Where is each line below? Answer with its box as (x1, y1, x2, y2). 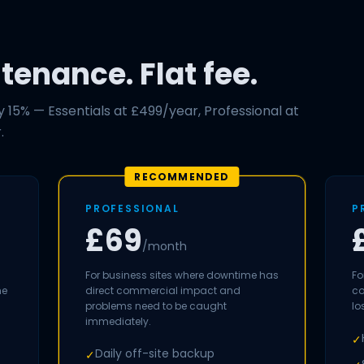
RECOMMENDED (134, 170, 230, 184)
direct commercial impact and (85, 284, 240, 297)
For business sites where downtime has (85, 268, 279, 282)
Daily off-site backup (95, 345, 214, 362)
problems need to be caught (85, 299, 227, 313)
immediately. (85, 314, 151, 328)
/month (142, 238, 187, 254)
